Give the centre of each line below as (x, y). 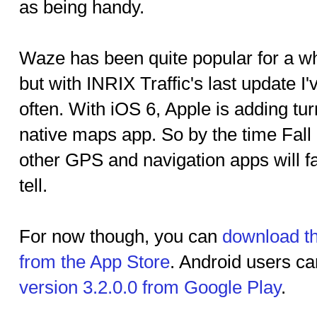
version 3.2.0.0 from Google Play (150, 287)
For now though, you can (121, 236)
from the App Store (94, 262)
